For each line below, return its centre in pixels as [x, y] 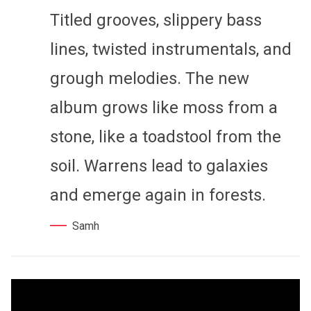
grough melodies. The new [150, 79]
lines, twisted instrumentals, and [171, 50]
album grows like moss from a [164, 108]
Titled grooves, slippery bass [156, 20]
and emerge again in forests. [158, 195]
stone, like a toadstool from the [166, 137]
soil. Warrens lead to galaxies [159, 166]
